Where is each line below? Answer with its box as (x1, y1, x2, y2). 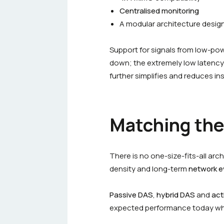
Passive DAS (109, 189, 153, 200)
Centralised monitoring (119, 5, 199, 16)
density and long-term (109, 163, 188, 174)
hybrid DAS (156, 189, 195, 200)
